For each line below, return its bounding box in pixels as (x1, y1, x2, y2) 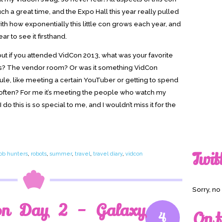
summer (50, 150, 72, 157)
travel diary (93, 150, 122, 157)
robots (31, 150, 47, 157)
